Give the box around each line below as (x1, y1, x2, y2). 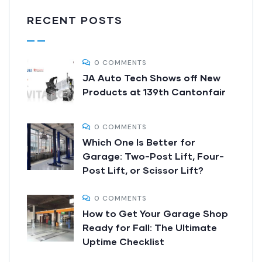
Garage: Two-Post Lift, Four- (82, 150, 224, 162)
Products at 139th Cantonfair (82, 86, 226, 98)
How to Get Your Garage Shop (82, 208, 228, 219)
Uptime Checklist (82, 236, 164, 247)
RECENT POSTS (27, 13, 123, 27)
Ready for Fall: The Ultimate (82, 222, 217, 233)
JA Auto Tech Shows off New (82, 72, 220, 84)
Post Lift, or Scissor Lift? (82, 164, 204, 176)
